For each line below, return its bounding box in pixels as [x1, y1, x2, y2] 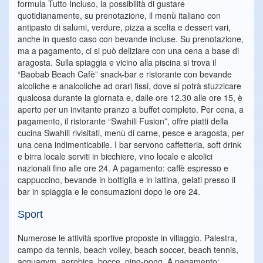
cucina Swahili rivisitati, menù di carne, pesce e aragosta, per [18, 127, 244, 139]
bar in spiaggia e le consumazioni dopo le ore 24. [18, 186, 200, 198]
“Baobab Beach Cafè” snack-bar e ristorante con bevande [18, 68, 232, 80]
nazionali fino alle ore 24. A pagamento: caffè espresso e [18, 162, 228, 174]
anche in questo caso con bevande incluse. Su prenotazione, [18, 33, 244, 45]
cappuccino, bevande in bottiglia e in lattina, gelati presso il [18, 174, 235, 186]
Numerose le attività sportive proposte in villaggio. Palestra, [18, 232, 237, 244]
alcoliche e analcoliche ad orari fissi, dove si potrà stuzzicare [18, 80, 241, 92]
